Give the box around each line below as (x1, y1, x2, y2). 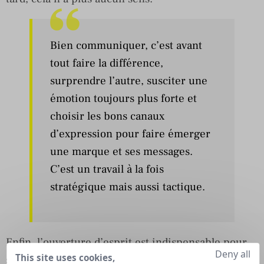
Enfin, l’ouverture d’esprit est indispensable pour (6, 235, 247, 249)
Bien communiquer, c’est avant (50, 38, 202, 52)
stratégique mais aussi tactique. (50, 179, 205, 194)
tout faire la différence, (50, 55, 163, 70)
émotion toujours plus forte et (50, 91, 197, 105)
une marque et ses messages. (50, 144, 193, 159)
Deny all (214, 247, 250, 261)
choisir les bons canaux (50, 108, 164, 123)
